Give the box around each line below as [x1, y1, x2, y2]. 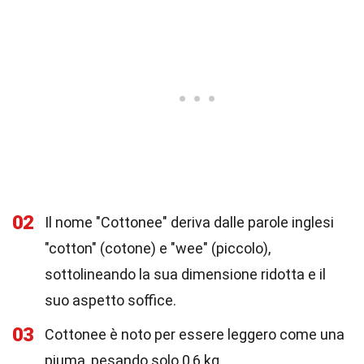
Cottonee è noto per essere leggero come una [45, 326, 344, 343]
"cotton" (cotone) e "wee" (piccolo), [45, 240, 271, 257]
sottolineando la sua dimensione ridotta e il [45, 266, 326, 283]
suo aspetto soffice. [45, 292, 176, 309]
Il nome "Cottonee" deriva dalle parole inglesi [45, 214, 334, 231]
